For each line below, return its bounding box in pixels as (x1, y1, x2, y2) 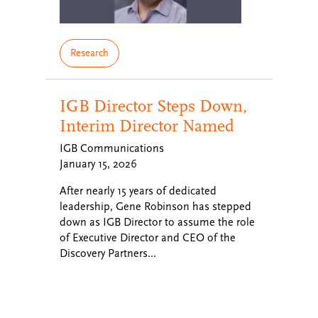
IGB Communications (60, 142, 164, 155)
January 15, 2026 (60, 158, 137, 170)
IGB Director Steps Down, (60, 96, 247, 116)
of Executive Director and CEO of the (60, 231, 236, 244)
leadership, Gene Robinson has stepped (60, 200, 251, 213)
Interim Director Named (60, 116, 234, 136)
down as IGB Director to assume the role (60, 216, 255, 229)
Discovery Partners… (60, 247, 156, 260)
